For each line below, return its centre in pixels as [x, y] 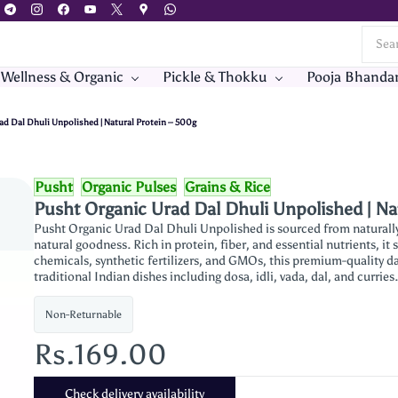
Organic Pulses [129, 187]
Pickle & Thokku [215, 77]
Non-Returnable [84, 314]
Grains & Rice [228, 187]
